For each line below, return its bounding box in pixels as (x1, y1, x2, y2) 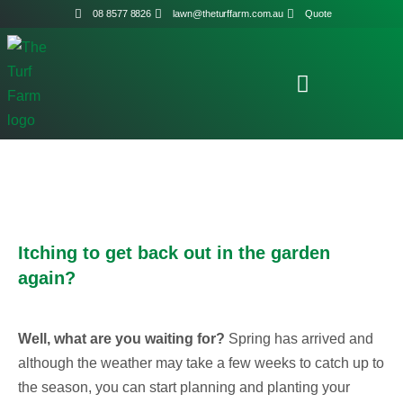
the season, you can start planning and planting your (18, 380, 350, 395)
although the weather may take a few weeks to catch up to (18, 355, 384, 371)
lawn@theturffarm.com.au (173, 8, 284, 19)
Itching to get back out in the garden (18, 243, 330, 263)
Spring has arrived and (228, 331, 373, 346)
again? (18, 268, 76, 288)
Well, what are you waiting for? (18, 331, 225, 346)
